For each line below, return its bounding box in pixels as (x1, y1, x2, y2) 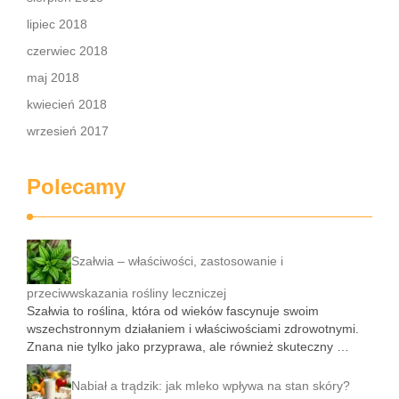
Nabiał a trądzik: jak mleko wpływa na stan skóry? (71, 378, 350, 393)
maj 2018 (27, 70, 79, 85)
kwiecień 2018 (27, 97, 107, 111)
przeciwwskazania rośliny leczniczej (27, 286, 226, 300)
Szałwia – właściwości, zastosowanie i (71, 253, 283, 268)
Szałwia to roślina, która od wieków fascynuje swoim (27, 304, 319, 318)
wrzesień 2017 (27, 124, 109, 138)
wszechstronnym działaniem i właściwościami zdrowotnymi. (27, 322, 359, 336)
